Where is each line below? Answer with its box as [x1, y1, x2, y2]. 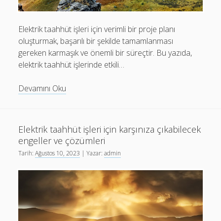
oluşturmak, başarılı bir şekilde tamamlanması [18, 36, 174, 47]
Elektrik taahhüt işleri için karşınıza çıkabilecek [18, 123, 201, 136]
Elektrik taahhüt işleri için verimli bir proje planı [18, 24, 176, 35]
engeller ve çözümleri [18, 135, 106, 147]
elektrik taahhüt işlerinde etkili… [18, 59, 125, 71]
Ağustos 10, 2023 [35, 149, 80, 158]
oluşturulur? [66, 189, 107, 200]
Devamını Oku [18, 83, 67, 94]
